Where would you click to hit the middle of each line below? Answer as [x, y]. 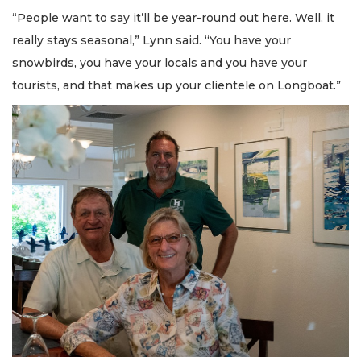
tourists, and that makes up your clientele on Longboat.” [176, 85]
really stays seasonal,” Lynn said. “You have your [151, 40]
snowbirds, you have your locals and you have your [160, 62]
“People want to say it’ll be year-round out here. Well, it [173, 17]
